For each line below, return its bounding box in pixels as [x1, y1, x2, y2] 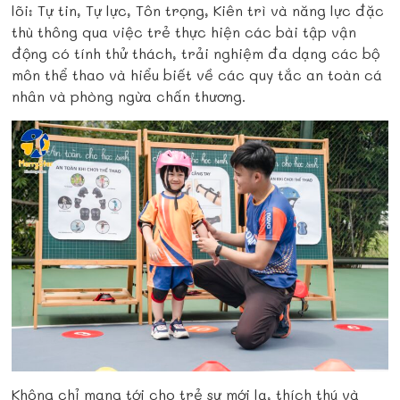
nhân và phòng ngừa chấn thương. [12, 87, 251, 106]
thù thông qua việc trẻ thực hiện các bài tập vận [12, 22, 357, 42]
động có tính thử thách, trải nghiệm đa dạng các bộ [12, 44, 380, 63]
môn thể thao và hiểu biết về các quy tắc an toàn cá [12, 65, 383, 85]
